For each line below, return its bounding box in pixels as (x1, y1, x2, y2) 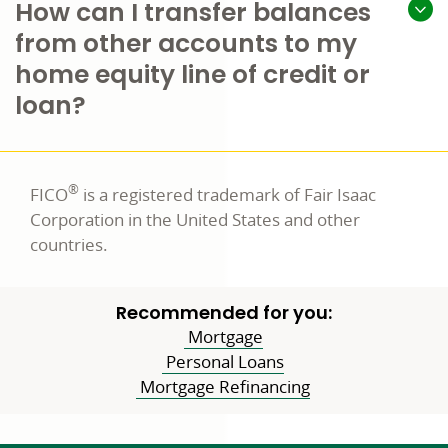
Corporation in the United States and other (30, 208, 360, 231)
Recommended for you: (116, 300, 332, 325)
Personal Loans (162, 350, 284, 373)
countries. (30, 233, 108, 256)
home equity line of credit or (15, 57, 370, 92)
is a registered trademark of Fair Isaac (79, 183, 376, 206)
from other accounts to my (15, 26, 357, 61)
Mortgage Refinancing (136, 375, 310, 398)
